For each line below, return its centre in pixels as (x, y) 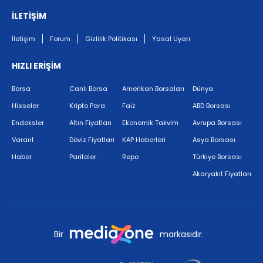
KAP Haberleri (144, 140)
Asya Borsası (214, 140)
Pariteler (82, 157)
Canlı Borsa (88, 89)
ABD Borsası (211, 106)
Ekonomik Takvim (151, 123)
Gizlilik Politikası (111, 39)
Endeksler (28, 123)
